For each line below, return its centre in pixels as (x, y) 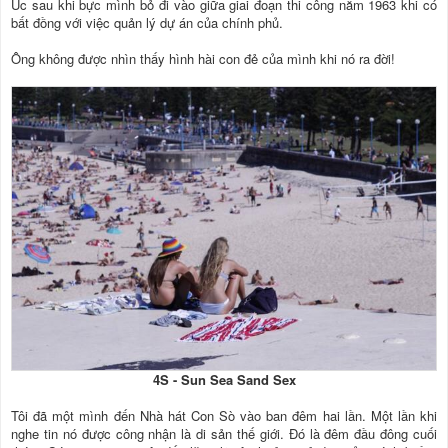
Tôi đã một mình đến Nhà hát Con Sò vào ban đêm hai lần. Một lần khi (224, 415)
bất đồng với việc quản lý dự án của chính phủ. (147, 23)
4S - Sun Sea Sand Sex (224, 379)
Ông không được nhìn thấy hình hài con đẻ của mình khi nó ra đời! (203, 59)
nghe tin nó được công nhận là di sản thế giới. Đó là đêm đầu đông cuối (224, 433)
